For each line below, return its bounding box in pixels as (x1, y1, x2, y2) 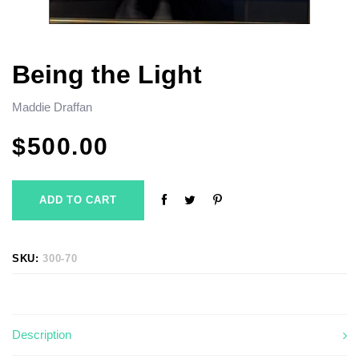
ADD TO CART (39, 194, 117, 207)
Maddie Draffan (12, 99, 92, 114)
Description (12, 328, 71, 342)
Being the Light (12, 59, 202, 89)
